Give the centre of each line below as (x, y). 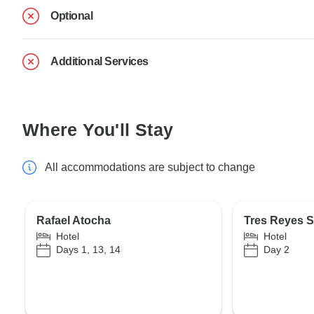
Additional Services (100, 61)
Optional (72, 15)
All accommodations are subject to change (150, 167)
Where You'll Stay (98, 129)
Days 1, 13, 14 (88, 250)
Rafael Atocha (74, 220)
